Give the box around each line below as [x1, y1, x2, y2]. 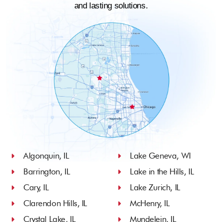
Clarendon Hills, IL [23, 198, 88, 209]
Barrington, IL [23, 166, 70, 177]
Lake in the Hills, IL [130, 166, 194, 177]
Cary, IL [23, 182, 49, 193]
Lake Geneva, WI [130, 151, 191, 161]
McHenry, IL [130, 198, 170, 209]
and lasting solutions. [74, 1, 148, 10]
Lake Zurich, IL [130, 182, 180, 193]
